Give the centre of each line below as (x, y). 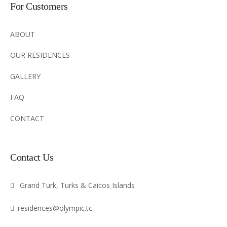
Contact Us (32, 157)
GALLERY (25, 76)
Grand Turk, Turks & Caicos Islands (76, 185)
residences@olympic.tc (55, 208)
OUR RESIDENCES (40, 55)
